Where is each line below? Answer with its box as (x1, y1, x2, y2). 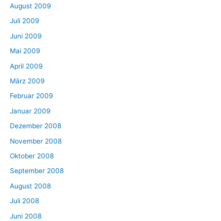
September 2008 (10, 167, 64, 175)
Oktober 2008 (10, 152, 54, 160)
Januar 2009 (10, 107, 51, 115)
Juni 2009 (10, 32, 42, 40)
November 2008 (10, 137, 62, 145)
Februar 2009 (10, 92, 53, 100)
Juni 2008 (10, 212, 41, 220)
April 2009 (10, 62, 43, 70)
